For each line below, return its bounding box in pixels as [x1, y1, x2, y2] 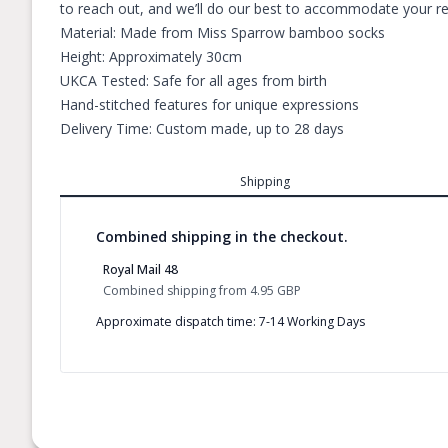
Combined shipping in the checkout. [96, 227, 348, 246]
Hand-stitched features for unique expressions [60, 95, 359, 114]
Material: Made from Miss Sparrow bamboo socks [60, 23, 385, 42]
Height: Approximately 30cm [60, 47, 242, 66]
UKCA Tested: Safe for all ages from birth [60, 71, 327, 90]
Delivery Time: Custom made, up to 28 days [60, 119, 344, 138]
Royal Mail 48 [103, 261, 178, 278]
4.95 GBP [250, 281, 301, 299]
